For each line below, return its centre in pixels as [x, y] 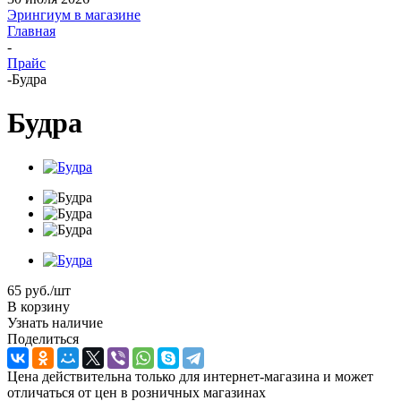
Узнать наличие [55, 322]
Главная [31, 31]
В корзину [38, 306]
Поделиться [43, 338]
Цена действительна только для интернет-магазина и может [190, 376]
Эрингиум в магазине [74, 15]
